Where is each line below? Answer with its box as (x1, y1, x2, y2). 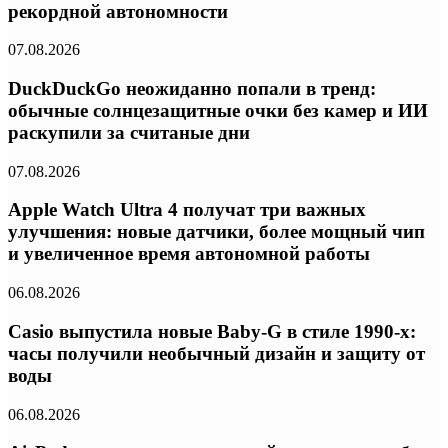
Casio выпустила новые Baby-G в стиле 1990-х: (8, 320, 416, 342)
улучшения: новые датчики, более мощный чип (8, 221, 425, 243)
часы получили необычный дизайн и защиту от (8, 342, 425, 364)
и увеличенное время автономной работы (8, 243, 370, 265)
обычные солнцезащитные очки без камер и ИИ (8, 99, 428, 121)
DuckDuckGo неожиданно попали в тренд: (8, 77, 376, 99)
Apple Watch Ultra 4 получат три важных (8, 199, 366, 221)
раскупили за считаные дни (8, 121, 250, 143)
